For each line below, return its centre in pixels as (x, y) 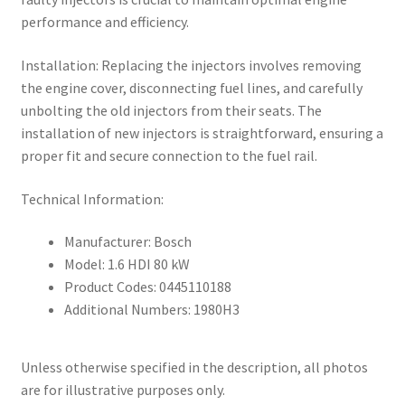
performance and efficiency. (104, 22)
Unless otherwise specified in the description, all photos (194, 367)
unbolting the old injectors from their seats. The (171, 110)
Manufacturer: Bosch (127, 242)
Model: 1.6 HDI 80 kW (127, 264)
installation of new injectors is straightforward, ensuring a (202, 132)
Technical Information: (92, 198)
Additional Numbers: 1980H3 (151, 310)
